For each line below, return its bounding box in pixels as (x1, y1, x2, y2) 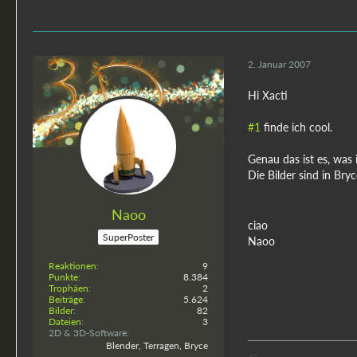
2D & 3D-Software (49, 326, 127, 339)
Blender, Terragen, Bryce (106, 339, 208, 351)
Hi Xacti (248, 88, 288, 102)
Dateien (49, 315, 81, 328)
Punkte (49, 270, 78, 283)
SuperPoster (103, 230, 154, 243)
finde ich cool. (261, 120, 332, 134)
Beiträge (49, 292, 83, 305)
